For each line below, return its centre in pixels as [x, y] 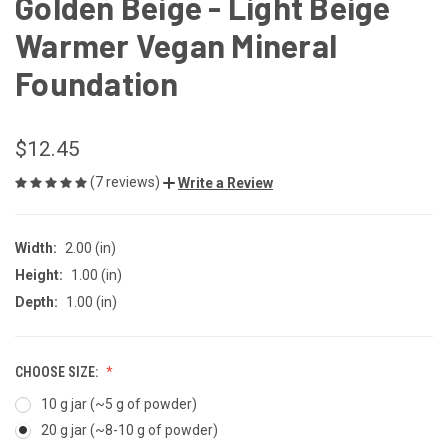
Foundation [97, 82]
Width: [36, 247]
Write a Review [225, 182]
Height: [39, 274]
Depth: [36, 301]
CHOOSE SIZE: [58, 371]
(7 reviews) [126, 181]
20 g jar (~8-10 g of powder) [129, 429]
